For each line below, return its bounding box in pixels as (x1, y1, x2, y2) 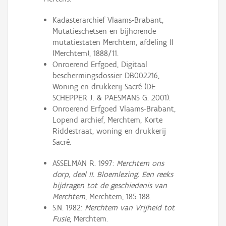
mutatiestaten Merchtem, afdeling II (52, 37, 174, 47)
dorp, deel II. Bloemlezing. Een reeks (52, 169, 173, 180)
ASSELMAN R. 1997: (52, 158, 117, 168)
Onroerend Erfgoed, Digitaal (52, 60, 147, 70)
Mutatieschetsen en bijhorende (52, 26, 156, 36)
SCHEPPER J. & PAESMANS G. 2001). (52, 93, 171, 103)
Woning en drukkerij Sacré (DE (52, 82, 155, 92)
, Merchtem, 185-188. (85, 192, 151, 202)
